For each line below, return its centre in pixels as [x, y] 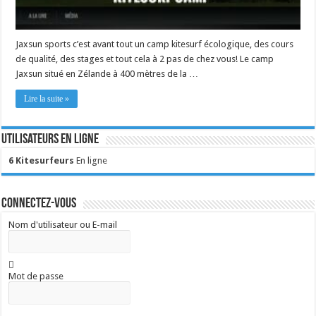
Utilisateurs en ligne [50, 139]
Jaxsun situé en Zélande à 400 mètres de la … [107, 73]
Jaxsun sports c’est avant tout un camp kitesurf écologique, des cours [155, 44]
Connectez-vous [39, 203]
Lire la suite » [47, 98]
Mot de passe [36, 276]
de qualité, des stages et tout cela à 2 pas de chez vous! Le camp [145, 59]
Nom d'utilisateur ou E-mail [63, 224]
